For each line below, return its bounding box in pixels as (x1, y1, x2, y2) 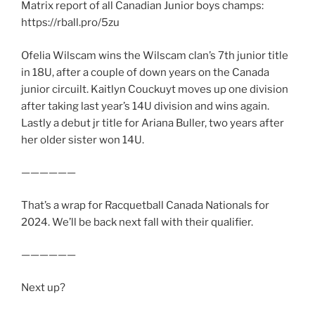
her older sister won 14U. (21, 133, 144, 146)
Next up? (21, 281, 65, 294)
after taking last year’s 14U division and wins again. (21, 99, 269, 112)
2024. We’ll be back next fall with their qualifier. (21, 215, 253, 229)
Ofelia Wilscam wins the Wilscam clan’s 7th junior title (21, 49, 288, 62)
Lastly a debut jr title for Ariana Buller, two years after (21, 116, 284, 129)
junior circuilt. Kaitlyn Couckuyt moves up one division (21, 82, 288, 96)
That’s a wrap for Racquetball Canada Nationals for (21, 198, 269, 212)
